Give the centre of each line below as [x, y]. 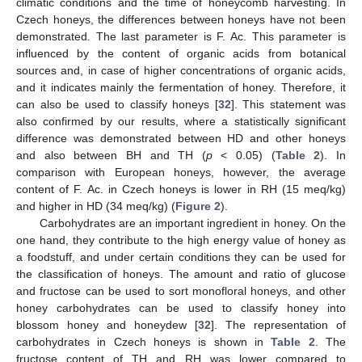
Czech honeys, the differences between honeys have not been [181, 19]
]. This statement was [288, 104]
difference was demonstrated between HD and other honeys [181, 138]
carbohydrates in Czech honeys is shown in [144, 341]
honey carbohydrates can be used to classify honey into [181, 307]
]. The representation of [278, 324]
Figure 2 [198, 206]
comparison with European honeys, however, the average [181, 172]
